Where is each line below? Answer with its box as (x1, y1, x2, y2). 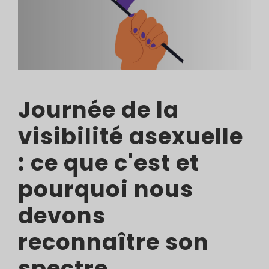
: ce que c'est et (18, 147, 199, 179)
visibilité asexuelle (18, 121, 243, 153)
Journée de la (18, 94, 179, 126)
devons (18, 200, 106, 232)
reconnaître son (18, 226, 209, 258)
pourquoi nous (18, 174, 193, 205)
